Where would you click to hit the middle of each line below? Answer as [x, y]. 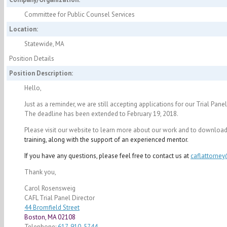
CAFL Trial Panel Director [60, 198]
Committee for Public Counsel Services [80, 15]
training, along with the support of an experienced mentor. [106, 140]
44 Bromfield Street [52, 208]
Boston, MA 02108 [50, 217]
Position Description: [41, 73]
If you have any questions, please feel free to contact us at [107, 156]
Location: [24, 29]
